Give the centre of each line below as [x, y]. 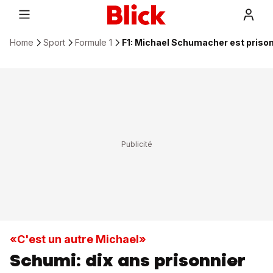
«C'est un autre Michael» [78, 239]
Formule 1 [94, 42]
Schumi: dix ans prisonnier [128, 260]
